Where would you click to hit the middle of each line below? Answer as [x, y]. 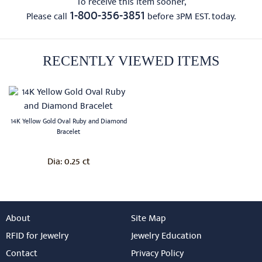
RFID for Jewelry [37, 237]
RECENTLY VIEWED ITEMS [131, 61]
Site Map [149, 219]
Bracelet [68, 132]
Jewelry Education [166, 237]
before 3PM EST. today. [190, 17]
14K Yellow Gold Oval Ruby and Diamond [68, 122]
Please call [48, 17]
